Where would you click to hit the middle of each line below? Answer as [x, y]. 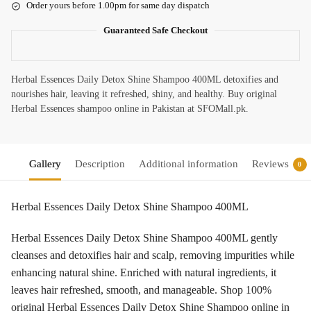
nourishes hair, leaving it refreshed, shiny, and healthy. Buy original [144, 94]
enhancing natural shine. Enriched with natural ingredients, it [144, 272]
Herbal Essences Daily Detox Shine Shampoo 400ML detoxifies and [145, 80]
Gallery [45, 164]
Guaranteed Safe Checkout [155, 31]
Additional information [188, 164]
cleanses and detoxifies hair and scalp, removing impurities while [153, 255]
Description [100, 164]
